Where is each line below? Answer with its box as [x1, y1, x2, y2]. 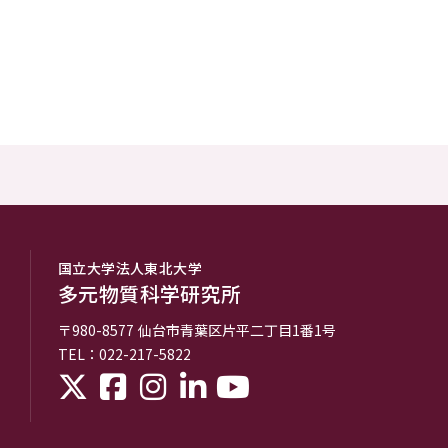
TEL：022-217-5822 [58, 344, 191, 364]
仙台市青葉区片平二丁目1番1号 [138, 320, 336, 340]
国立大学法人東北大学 [58, 258, 202, 278]
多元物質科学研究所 [58, 279, 242, 308]
